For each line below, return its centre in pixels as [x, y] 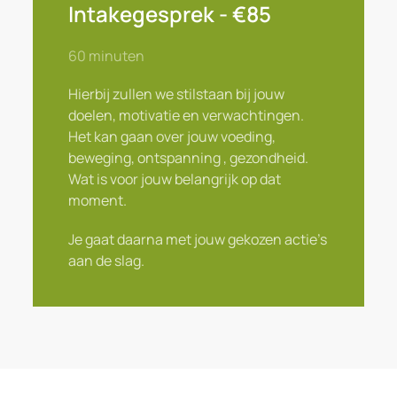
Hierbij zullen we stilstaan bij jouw [177, 94]
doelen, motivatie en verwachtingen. [187, 115]
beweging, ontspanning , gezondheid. [189, 158]
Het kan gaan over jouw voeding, [172, 136]
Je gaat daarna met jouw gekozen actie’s [198, 239]
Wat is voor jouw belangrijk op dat [175, 179]
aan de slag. [107, 261]
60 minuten [107, 56]
